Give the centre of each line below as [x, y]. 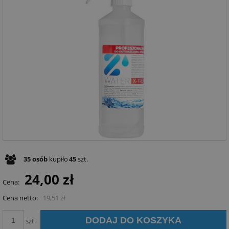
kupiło [58, 159]
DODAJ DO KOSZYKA [134, 221]
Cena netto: [20, 198]
